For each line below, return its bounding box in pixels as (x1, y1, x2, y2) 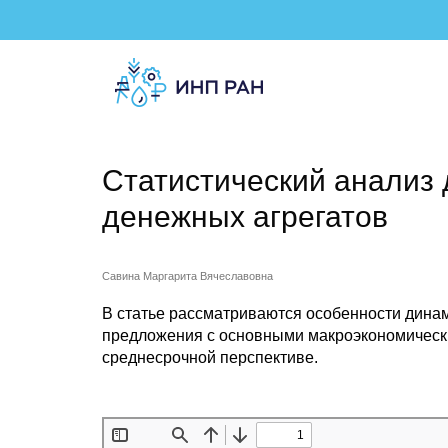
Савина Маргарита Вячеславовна (102, 270, 273, 282)
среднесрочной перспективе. (102, 349, 318, 366)
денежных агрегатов (102, 200, 388, 233)
